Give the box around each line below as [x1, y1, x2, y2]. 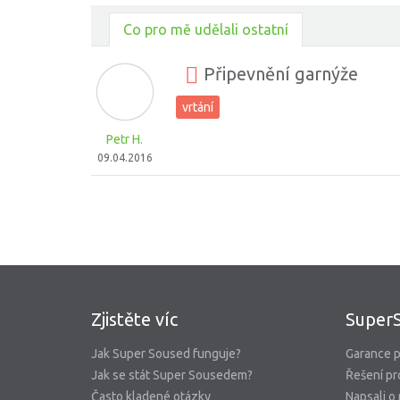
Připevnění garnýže [199, 63, 358, 85]
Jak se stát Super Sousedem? [91, 368, 253, 382]
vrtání [182, 100, 213, 114]
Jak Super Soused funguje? [91, 346, 241, 361]
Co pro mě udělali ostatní [123, 21, 288, 37]
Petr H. [106, 132, 143, 146]
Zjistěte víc [91, 309, 178, 329]
